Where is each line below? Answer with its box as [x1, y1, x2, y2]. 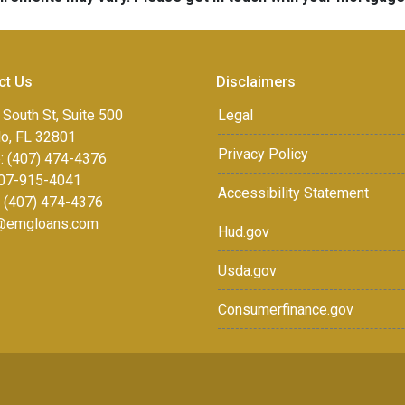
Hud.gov [218, 223, 269, 240]
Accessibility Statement [218, 184, 369, 202]
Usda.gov [218, 262, 277, 279]
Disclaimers [216, 73, 296, 90]
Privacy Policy [218, 146, 308, 163]
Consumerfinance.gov [218, 301, 353, 318]
